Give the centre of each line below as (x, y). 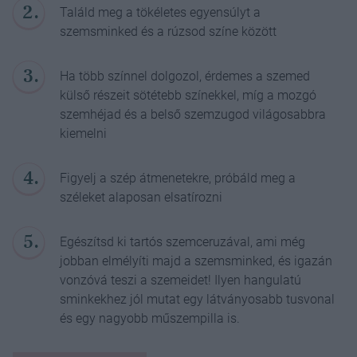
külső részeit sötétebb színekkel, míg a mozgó (188, 95)
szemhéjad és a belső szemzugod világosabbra (193, 114)
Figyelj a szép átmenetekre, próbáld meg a (178, 178)
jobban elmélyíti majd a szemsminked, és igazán (196, 261)
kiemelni (84, 133)
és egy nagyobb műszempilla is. (150, 318)
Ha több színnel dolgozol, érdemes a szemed (185, 76)
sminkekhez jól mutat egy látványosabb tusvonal (198, 299)
